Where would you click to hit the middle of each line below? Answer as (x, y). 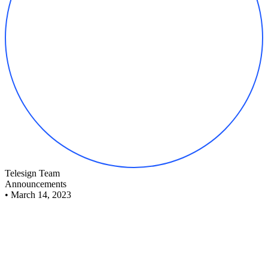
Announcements (36, 184)
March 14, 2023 (41, 194)
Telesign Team (32, 173)
